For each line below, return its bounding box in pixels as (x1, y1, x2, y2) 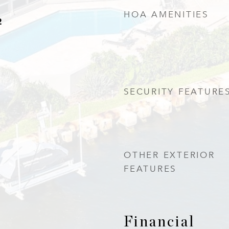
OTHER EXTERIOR (124, 150, 215, 161)
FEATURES (124, 164, 176, 174)
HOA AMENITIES (124, 9, 209, 20)
